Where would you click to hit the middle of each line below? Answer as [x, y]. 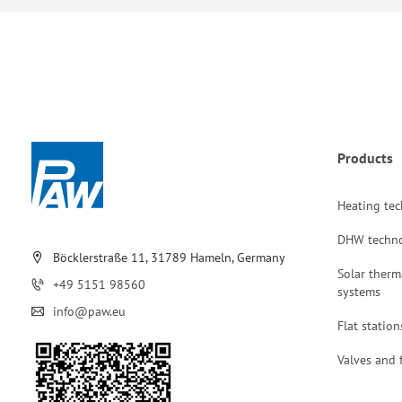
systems [359, 292]
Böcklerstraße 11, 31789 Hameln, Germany [169, 258]
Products [365, 158]
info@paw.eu [89, 312]
